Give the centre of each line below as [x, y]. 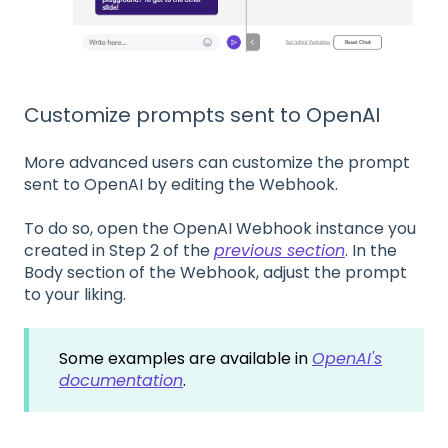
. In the [371, 250]
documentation [121, 381]
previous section [279, 250]
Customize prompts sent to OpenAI [202, 114]
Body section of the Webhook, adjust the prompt [215, 272]
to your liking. [77, 294]
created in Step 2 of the [119, 250]
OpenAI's [347, 359]
